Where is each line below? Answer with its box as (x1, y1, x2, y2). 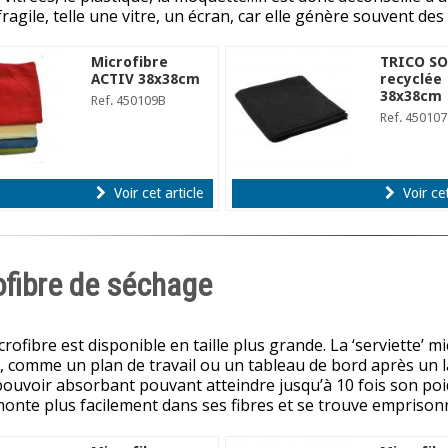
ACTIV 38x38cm (91, 70, 201, 87)
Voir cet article (110, 184, 204, 201)
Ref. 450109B (91, 92, 167, 108)
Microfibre (91, 53, 169, 70)
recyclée (380, 70, 443, 87)
